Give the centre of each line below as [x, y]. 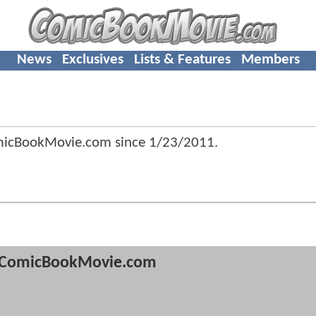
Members [270, 59]
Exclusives [92, 59]
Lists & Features [182, 59]
